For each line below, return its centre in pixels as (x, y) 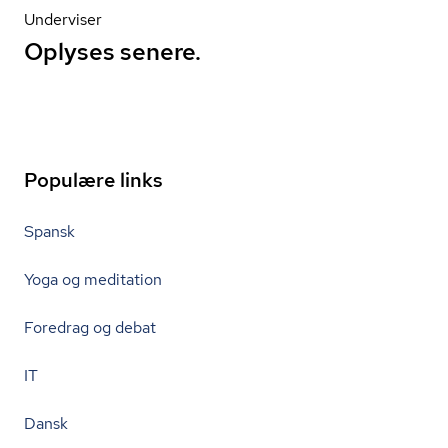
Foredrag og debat (90, 327)
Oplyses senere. (112, 51)
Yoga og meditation (93, 279)
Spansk (49, 231)
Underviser (63, 19)
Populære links (93, 180)
